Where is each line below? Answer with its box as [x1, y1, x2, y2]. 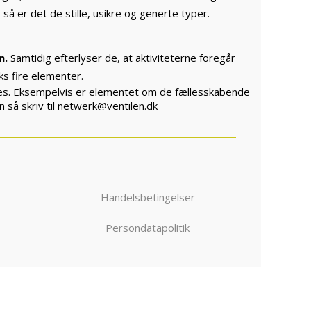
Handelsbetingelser [100, 190, 195, 204]
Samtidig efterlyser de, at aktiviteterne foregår [8, 51, 235, 65]
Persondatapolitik [106, 221, 190, 235]
